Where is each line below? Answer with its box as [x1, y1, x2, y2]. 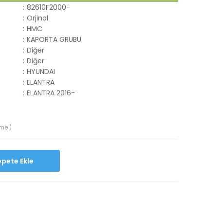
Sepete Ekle [19, 156, 34, 166]
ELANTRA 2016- [27, 88, 75, 98]
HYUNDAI [27, 67, 55, 76]
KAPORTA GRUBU [27, 35, 81, 44]
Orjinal [27, 13, 48, 23]
